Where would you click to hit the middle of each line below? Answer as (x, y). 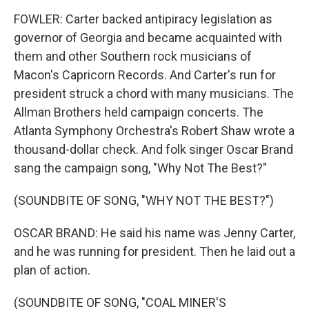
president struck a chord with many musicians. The (154, 93)
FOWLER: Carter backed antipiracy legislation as (143, 19)
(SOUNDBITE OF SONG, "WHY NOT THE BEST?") (144, 200)
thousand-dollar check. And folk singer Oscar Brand (153, 149)
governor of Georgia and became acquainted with (148, 38)
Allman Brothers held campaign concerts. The (139, 112)
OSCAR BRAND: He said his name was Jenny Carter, (154, 233)
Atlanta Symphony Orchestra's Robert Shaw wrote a (154, 131)
